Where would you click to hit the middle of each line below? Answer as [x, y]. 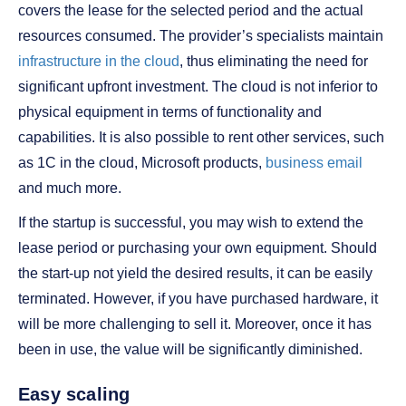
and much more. [70, 188]
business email [314, 163]
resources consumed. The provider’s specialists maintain [201, 36]
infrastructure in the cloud [99, 61]
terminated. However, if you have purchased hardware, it [198, 299]
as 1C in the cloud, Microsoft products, [142, 163]
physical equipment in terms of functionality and [170, 112]
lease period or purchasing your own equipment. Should [198, 248]
